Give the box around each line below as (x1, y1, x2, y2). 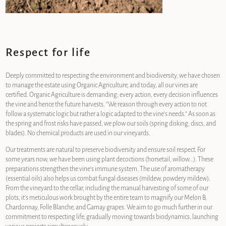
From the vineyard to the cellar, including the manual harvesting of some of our (6, 185, 209, 192)
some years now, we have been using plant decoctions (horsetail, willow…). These (6, 156, 214, 163)
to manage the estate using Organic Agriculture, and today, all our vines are (6, 82, 198, 89)
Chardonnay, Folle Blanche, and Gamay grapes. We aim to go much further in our (6, 204, 213, 211)
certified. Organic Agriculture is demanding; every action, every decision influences (6, 91, 218, 99)
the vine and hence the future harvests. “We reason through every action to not (6, 101, 207, 108)
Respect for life (6, 46, 91, 59)
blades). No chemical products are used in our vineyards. (6, 130, 151, 137)
